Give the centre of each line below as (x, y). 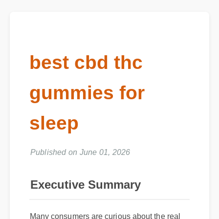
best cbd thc (88, 64)
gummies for (88, 94)
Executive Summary (86, 186)
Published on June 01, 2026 (83, 156)
